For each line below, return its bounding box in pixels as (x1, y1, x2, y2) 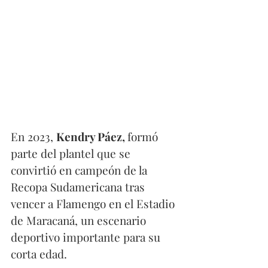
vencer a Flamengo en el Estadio (11, 196, 178, 212)
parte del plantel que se (11, 145, 133, 162)
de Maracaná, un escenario (11, 212, 149, 229)
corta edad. (11, 246, 70, 262)
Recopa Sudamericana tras (11, 179, 148, 195)
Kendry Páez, (56, 129, 127, 145)
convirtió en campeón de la (11, 162, 150, 178)
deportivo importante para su (11, 229, 163, 245)
